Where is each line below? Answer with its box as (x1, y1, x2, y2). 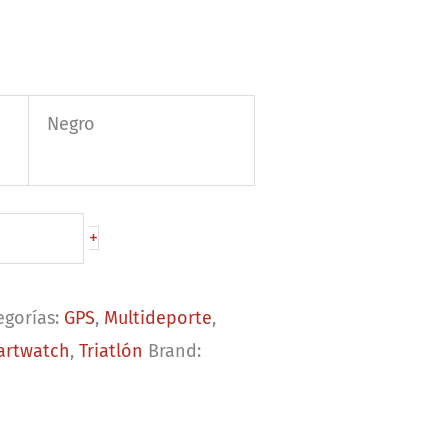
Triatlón (79, 339, 144, 362)
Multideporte (104, 306, 213, 329)
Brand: (148, 339, 202, 362)
